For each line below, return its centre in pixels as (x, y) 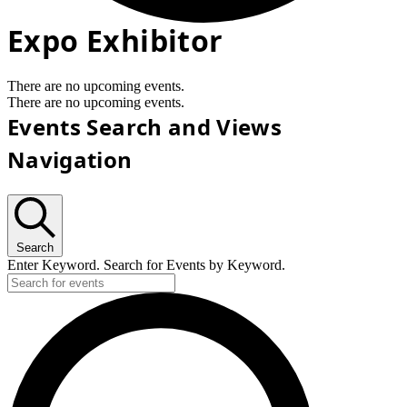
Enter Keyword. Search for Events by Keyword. (146, 264)
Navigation (70, 159)
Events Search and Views (145, 126)
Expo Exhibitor (115, 40)
